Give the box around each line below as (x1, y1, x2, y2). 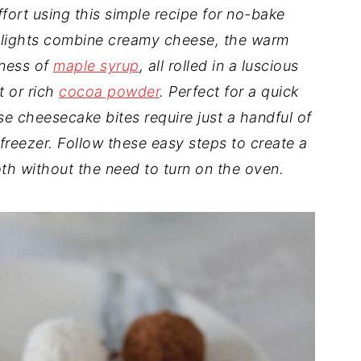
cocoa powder (59, 82, 160, 100)
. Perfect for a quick (160, 82, 299, 100)
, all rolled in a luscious (139, 56, 299, 74)
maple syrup (53, 56, 139, 74)
